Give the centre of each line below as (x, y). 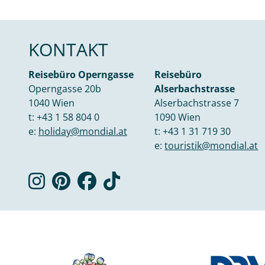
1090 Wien (178, 117)
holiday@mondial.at (83, 132)
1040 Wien (51, 103)
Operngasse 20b (65, 89)
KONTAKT (68, 50)
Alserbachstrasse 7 (197, 103)
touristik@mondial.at (211, 146)
